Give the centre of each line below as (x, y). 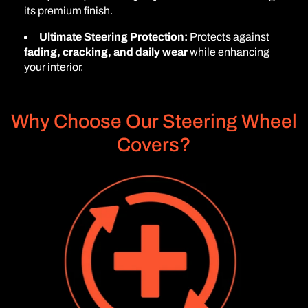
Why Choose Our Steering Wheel (154, 121)
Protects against (229, 36)
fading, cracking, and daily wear (106, 52)
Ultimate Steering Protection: (113, 36)
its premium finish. (68, 10)
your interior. (54, 67)
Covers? (154, 144)
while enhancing (229, 52)
